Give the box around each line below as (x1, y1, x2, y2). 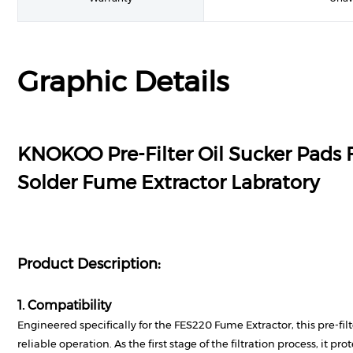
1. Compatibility (17, 298, 111, 313)
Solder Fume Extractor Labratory (17, 171, 319, 194)
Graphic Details (17, 64, 229, 98)
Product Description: (17, 255, 161, 273)
